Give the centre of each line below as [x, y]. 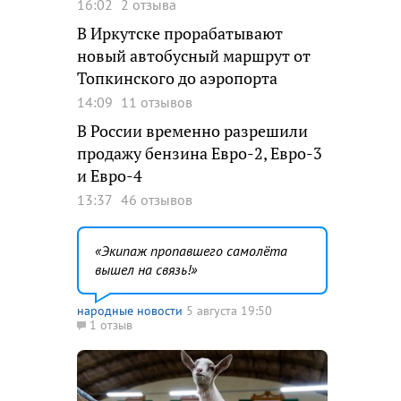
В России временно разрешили [192, 131]
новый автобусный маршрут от [194, 56]
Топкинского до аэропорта [177, 78]
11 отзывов [157, 102]
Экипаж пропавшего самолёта [194, 251]
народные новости [130, 311]
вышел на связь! [143, 269]
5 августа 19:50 [229, 311]
